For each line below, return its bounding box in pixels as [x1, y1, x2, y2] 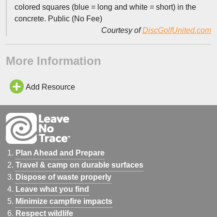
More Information [6, 54, 101, 67]
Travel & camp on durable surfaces [15, 160, 143, 169]
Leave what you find [15, 185, 89, 193]
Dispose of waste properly [15, 172, 111, 181]
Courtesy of [101, 26, 142, 34]
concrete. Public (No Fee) [15, 15, 102, 23]
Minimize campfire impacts [15, 197, 112, 205]
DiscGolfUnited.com [142, 26, 211, 34]
